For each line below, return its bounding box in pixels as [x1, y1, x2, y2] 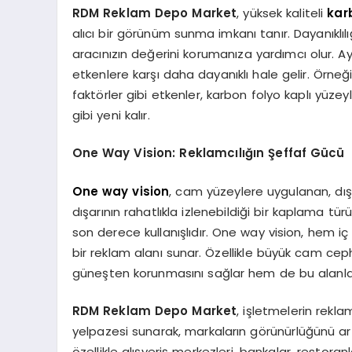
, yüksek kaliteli [236, 4, 328, 21]
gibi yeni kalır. [71, 106, 150, 123]
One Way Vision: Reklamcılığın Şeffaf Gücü [71, 145, 345, 162]
